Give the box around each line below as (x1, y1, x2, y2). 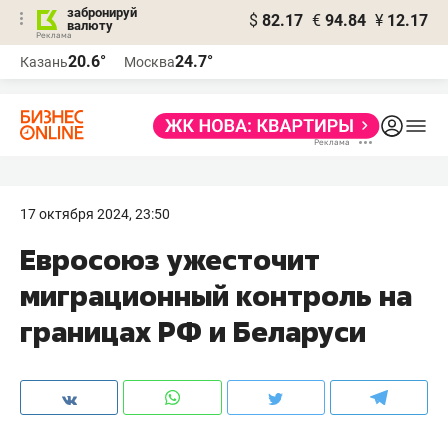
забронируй (67, 5, 137, 20)
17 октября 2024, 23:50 (20, 206, 170, 222)
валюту (67, 18, 113, 33)
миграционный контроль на (20, 277, 412, 314)
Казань (20, 54, 68, 70)
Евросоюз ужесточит (20, 241, 320, 278)
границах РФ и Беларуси (20, 313, 366, 350)
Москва (124, 54, 175, 70)
